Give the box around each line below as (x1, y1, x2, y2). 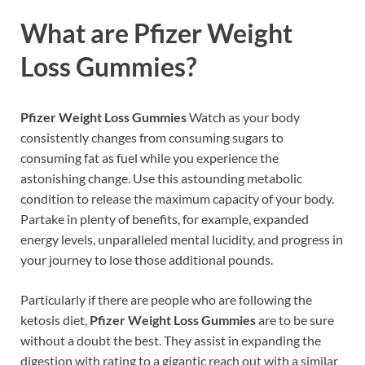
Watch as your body (189, 108, 300, 125)
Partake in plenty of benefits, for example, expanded (20, 210, 309, 226)
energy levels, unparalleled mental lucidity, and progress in (20, 231, 343, 247)
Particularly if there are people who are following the (20, 291, 312, 307)
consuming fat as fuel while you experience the (20, 149, 279, 165)
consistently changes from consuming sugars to (20, 129, 284, 145)
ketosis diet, (20, 311, 90, 328)
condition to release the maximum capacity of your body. (20, 190, 334, 206)
